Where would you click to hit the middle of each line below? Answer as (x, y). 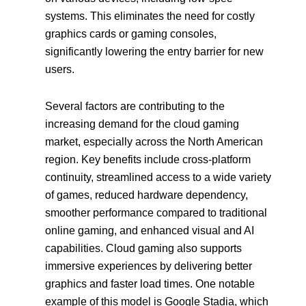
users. (60, 69)
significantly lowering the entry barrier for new (155, 51)
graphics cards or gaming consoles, (131, 33)
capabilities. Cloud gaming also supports (144, 248)
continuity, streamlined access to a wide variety (158, 177)
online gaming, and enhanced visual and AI (150, 230)
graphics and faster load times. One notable (150, 283)
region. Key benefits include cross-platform (148, 159)
